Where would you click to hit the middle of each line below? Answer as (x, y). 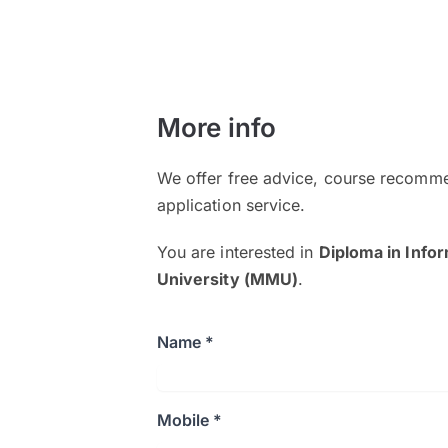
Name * (185, 342)
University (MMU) (227, 279)
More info (216, 127)
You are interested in (237, 252)
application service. (231, 205)
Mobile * (189, 420)
